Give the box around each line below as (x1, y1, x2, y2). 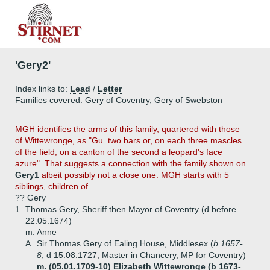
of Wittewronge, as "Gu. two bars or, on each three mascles (15, 136, 242, 145)
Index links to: (15, 84, 70, 93)
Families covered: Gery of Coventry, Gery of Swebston (15, 95, 222, 105)
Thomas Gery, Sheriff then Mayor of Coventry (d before (25, 204, 236, 214)
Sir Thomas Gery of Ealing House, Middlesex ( (37, 239, 213, 248)
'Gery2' (15, 59, 51, 71)
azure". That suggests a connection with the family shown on (15, 159, 246, 168)
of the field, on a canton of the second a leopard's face (15, 147, 222, 157)
